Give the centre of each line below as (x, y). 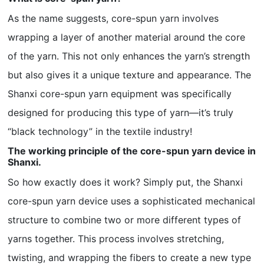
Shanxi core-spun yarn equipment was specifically (120, 94)
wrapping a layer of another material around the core (127, 37)
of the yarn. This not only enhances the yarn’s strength (129, 56)
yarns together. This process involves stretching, (116, 239)
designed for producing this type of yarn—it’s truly (121, 113)
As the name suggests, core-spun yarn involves (113, 18)
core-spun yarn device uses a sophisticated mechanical (132, 201)
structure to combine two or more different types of (125, 220)
